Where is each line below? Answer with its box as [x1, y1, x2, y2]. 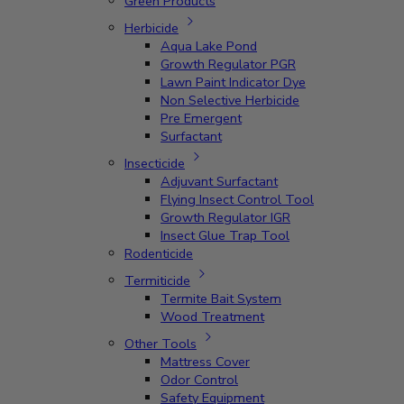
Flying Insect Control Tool [161, 190, 314, 208]
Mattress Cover [161, 353, 250, 371]
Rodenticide [124, 244, 193, 262]
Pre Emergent [161, 109, 242, 127]
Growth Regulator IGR [161, 208, 290, 226]
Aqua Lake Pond [161, 37, 257, 55]
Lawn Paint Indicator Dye [161, 73, 306, 91]
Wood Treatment [161, 308, 264, 326]
